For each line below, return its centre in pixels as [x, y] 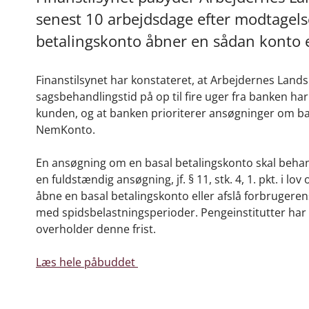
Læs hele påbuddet [87, 262]
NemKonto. [67, 129]
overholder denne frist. [96, 229]
